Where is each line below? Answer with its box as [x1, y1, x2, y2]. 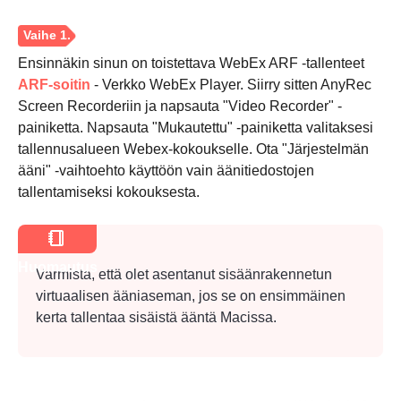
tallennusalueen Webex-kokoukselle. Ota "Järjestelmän [18, 141, 369, 158]
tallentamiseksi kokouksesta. [18, 184, 200, 200]
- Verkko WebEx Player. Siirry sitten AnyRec [90, 77, 371, 93]
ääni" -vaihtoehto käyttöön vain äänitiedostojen [18, 163, 314, 179]
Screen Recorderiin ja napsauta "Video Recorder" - [18, 98, 342, 115]
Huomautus [18, 260, 98, 276]
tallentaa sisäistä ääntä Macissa [71, 310, 273, 326]
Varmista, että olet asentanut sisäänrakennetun [36, 267, 332, 283]
